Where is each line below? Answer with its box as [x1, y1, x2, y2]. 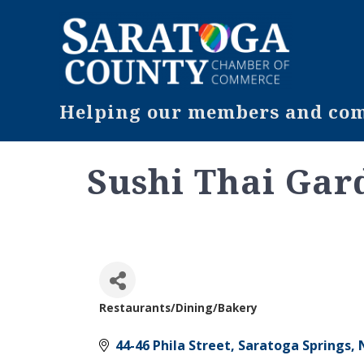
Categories [98, 310, 221, 340]
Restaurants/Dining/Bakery [99, 299, 258, 315]
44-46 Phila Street [115, 336, 231, 354]
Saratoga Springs [238, 336, 351, 354]
